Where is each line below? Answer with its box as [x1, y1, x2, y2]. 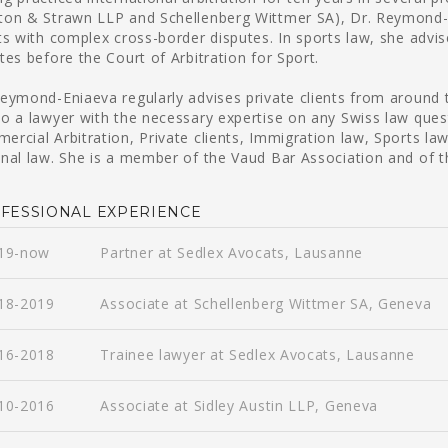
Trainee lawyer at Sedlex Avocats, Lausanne [100, 345, 415, 364]
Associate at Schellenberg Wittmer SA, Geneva [100, 294, 432, 313]
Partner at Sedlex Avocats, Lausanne [100, 243, 363, 262]
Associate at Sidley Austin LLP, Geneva [100, 396, 379, 415]
